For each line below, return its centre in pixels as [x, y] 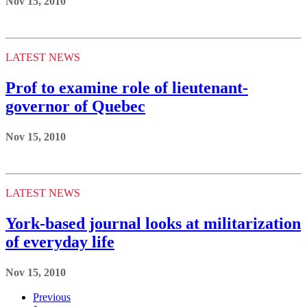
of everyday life [60, 242]
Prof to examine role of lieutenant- [127, 87]
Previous [52, 297]
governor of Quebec [75, 106]
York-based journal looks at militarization [153, 223]
